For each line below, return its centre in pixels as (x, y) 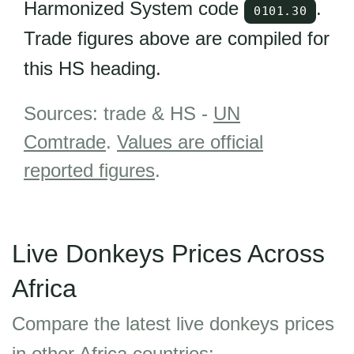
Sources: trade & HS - (119, 113)
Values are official (190, 142)
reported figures (89, 170)
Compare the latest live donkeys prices (173, 324)
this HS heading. (92, 68)
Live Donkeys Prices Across (168, 254)
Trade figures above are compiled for (177, 38)
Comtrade (65, 142)
